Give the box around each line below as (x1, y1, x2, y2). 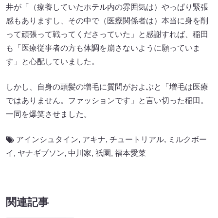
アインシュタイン (16, 135, 78, 144)
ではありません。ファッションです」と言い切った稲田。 (6, 96, 208, 105)
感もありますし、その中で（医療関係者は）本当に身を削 (6, 16, 208, 25)
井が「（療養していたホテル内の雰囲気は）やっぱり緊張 (6, 2, 208, 11)
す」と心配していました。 (6, 57, 99, 66)
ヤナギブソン (18, 148, 64, 157)
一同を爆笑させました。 (6, 109, 91, 118)
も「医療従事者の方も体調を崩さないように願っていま (6, 43, 200, 52)
